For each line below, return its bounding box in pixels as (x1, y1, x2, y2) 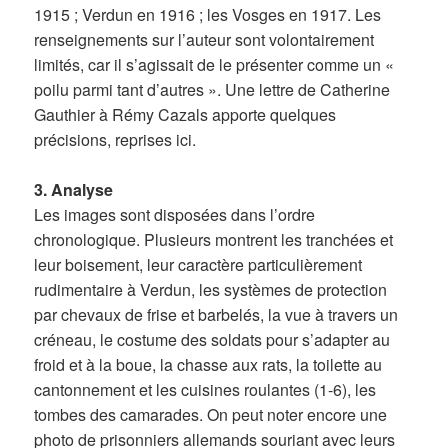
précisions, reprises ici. (34, 127, 197, 151)
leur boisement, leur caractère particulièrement (34, 253, 363, 277)
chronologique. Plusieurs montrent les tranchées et (34, 228, 394, 252)
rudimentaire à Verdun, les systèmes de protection (34, 278, 388, 302)
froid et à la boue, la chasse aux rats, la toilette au (34, 353, 383, 377)
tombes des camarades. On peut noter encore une (34, 403, 388, 427)
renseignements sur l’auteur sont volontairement (34, 27, 375, 51)
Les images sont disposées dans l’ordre (34, 203, 316, 227)
